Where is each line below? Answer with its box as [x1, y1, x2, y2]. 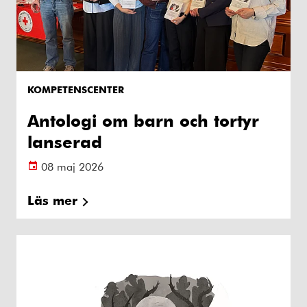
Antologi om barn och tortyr [27, 109, 259, 131]
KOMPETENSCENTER [27, 82, 124, 96]
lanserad [27, 130, 102, 152]
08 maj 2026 [41, 158, 103, 173]
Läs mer [27, 191, 77, 208]
